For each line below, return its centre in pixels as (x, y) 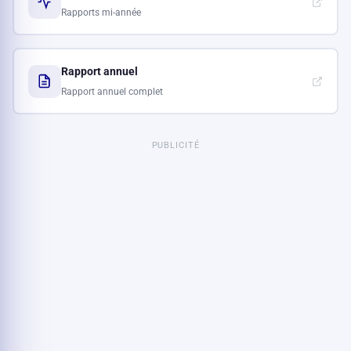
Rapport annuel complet (112, 91)
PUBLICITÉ (175, 146)
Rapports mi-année (101, 12)
